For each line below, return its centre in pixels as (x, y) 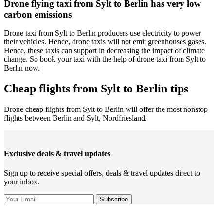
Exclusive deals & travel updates (57, 154)
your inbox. (22, 182)
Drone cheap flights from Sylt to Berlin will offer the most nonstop (106, 109)
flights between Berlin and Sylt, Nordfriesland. (75, 118)
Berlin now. (22, 68)
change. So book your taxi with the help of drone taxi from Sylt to (105, 59)
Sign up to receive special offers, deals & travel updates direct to (102, 173)
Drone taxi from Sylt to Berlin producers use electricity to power (102, 33)
